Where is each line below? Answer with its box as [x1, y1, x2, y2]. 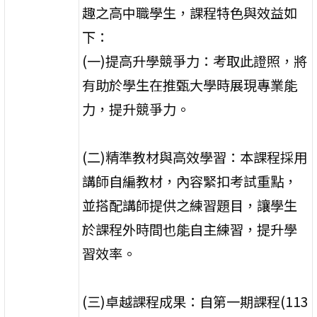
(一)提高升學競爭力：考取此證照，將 [82, 50, 308, 71]
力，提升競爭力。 [82, 98, 190, 119]
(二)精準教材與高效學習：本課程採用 [82, 146, 308, 167]
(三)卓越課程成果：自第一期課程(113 [82, 291, 309, 311]
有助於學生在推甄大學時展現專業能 [82, 74, 298, 95]
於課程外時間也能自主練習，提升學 [82, 219, 298, 239]
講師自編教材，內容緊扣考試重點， [82, 171, 298, 191]
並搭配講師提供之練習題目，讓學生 [82, 195, 298, 215]
